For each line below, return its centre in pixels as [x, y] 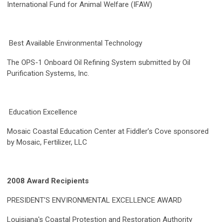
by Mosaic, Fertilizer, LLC [47, 142]
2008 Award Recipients [48, 181]
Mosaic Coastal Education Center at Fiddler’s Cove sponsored [108, 132]
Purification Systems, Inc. [48, 74]
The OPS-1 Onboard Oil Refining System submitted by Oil [99, 63]
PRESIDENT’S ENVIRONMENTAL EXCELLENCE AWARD [94, 200]
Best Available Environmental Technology [76, 43]
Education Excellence [43, 112]
